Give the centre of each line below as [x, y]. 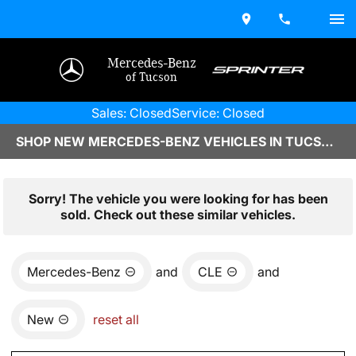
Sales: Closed [132, 113]
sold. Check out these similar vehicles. [178, 215]
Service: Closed [218, 113]
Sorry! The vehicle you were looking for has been [178, 199]
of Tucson [152, 77]
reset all [116, 319]
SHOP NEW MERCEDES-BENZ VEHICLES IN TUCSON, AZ [327, 141]
